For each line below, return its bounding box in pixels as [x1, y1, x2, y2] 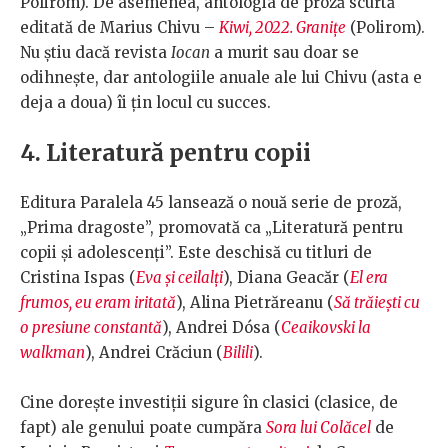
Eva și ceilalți [136, 268, 223, 288]
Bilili [223, 343, 253, 363]
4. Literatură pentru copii [20, 138, 311, 168]
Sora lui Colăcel [266, 418, 371, 438]
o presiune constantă [20, 318, 162, 338]
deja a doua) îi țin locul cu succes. [20, 93, 271, 113]
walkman [20, 343, 85, 363]
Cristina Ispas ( [20, 268, 136, 288]
